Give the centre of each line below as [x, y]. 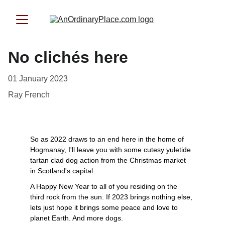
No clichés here [68, 57]
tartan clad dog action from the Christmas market [109, 160]
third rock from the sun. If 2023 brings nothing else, [112, 197]
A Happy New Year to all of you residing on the [105, 186]
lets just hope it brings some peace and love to [105, 207]
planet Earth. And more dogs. [77, 218]
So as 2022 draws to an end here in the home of [108, 139]
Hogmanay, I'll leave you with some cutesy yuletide [111, 150]
